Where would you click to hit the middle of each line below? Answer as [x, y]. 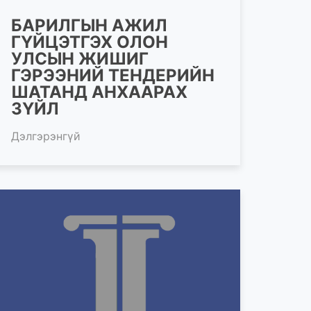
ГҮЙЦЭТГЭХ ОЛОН [90, 42]
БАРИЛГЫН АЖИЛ [89, 25]
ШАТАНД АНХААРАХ [99, 92]
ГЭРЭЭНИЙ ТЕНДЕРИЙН [113, 75]
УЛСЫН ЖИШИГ [80, 58]
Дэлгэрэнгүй [46, 136]
